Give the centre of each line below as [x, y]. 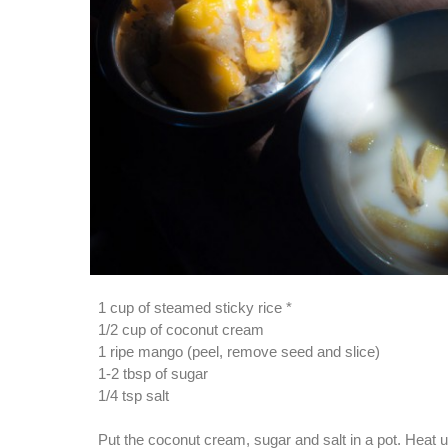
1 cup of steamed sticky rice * [195, 308]
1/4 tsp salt [133, 396]
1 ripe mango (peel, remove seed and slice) [239, 352]
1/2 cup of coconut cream [181, 330]
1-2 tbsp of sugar [153, 374]
